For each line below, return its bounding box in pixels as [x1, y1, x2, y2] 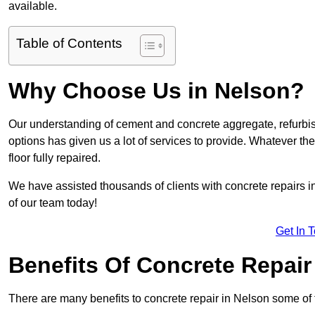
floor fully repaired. [8, 151, 101, 164]
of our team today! [8, 196, 97, 209]
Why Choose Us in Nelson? [8, 77, 304, 103]
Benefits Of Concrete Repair [8, 252, 311, 278]
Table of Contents [16, 35, 122, 51]
